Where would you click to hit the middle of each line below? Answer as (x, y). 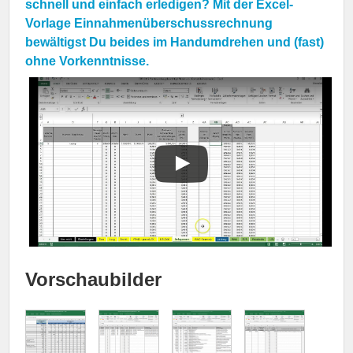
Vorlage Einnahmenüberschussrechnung (149, 23)
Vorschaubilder (94, 280)
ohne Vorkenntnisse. (87, 61)
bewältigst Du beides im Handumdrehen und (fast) (175, 42)
